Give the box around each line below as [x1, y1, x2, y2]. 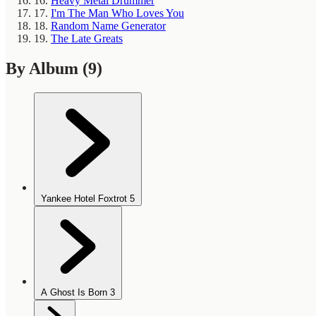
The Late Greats [51, 32, 123, 45]
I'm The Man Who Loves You [51, 7, 184, 20]
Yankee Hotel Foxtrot [41, 193, 127, 205]
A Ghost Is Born [41, 287, 107, 298]
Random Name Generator [51, 20, 166, 32]
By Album [6, 59, 83, 78]
